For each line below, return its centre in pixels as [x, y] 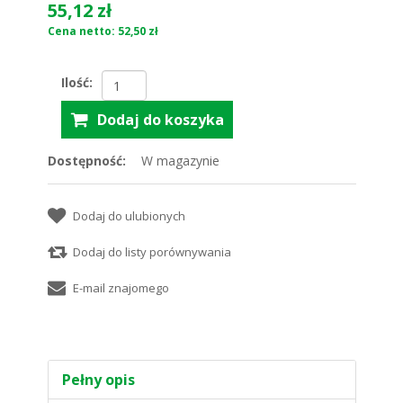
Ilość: [76, 82]
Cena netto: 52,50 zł [103, 31]
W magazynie [180, 161]
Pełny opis [98, 380]
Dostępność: [86, 161]
